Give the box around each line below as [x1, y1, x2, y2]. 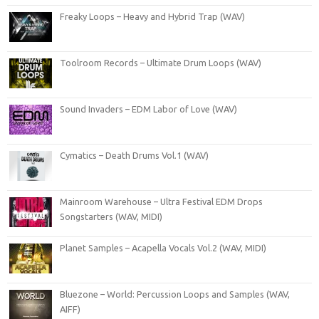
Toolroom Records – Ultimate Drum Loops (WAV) [60, 57, 261, 68]
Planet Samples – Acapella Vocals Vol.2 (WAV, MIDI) [60, 242, 266, 253]
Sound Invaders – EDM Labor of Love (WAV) [60, 103, 237, 114]
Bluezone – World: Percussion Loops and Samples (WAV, [60, 288, 290, 299]
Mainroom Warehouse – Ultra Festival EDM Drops [60, 196, 263, 206]
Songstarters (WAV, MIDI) [60, 211, 162, 221]
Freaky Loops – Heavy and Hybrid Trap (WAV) [60, 11, 245, 21]
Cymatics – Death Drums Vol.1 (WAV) [60, 150, 209, 160]
